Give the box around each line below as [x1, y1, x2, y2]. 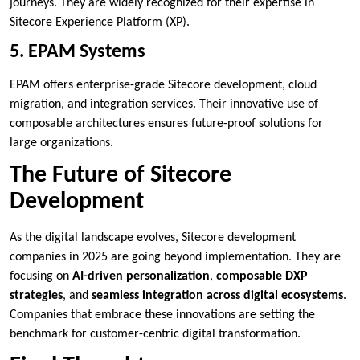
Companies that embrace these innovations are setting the [10, 308, 315, 321]
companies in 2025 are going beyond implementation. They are [10, 250, 341, 264]
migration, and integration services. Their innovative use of [10, 97, 318, 111]
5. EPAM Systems [10, 42, 145, 62]
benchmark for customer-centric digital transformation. [10, 327, 301, 341]
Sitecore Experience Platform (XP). [10, 15, 190, 29]
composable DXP [216, 269, 308, 283]
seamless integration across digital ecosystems [92, 288, 343, 302]
